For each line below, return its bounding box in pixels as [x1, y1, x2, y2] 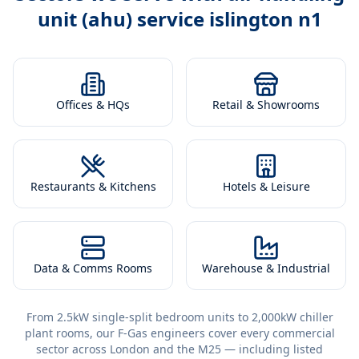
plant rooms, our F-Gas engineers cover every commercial [24, 325, 335, 341]
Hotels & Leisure [222, 179, 310, 194]
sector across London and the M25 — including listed [36, 341, 323, 357]
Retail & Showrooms [212, 97, 320, 112]
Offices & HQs [56, 97, 130, 112]
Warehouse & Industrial [202, 260, 330, 276]
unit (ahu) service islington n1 [37, 6, 322, 32]
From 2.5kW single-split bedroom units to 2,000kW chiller [26, 309, 333, 325]
